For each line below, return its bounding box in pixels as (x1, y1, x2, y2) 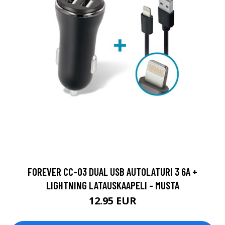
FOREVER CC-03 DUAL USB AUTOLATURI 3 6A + (28, 165, 197, 178)
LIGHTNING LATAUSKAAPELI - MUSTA (46, 179, 179, 192)
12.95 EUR (88, 194, 137, 208)
